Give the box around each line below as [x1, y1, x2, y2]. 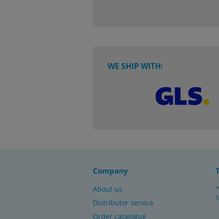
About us [93, 184, 122, 194]
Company [93, 165, 128, 175]
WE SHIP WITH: [108, 60, 163, 71]
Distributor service [93, 197, 153, 207]
